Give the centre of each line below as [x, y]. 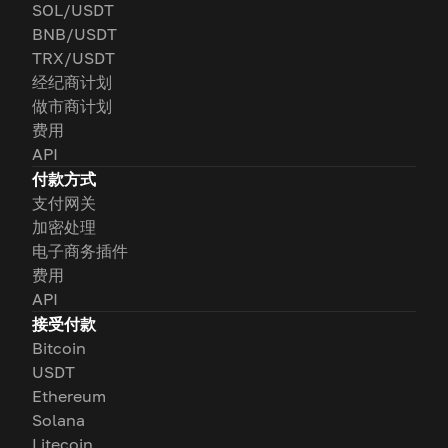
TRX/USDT [73, 58]
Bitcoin [59, 348]
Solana [58, 420]
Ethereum [69, 396]
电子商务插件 [80, 251]
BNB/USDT [74, 34]
